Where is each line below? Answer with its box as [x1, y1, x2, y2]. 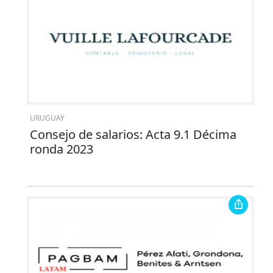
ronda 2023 [29, 141, 93, 158]
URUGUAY [29, 113, 65, 124]
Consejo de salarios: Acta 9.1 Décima [29, 126, 236, 143]
